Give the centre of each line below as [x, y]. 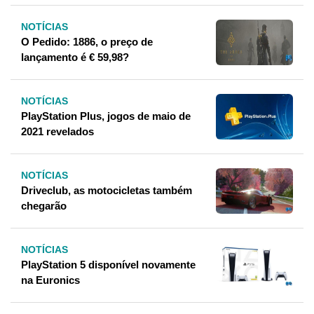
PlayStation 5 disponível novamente [108, 265]
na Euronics [50, 280]
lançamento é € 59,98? [75, 57]
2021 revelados [57, 132]
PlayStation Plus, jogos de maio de [106, 116]
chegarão [44, 206]
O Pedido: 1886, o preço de [87, 42]
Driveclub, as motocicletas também [107, 191]
